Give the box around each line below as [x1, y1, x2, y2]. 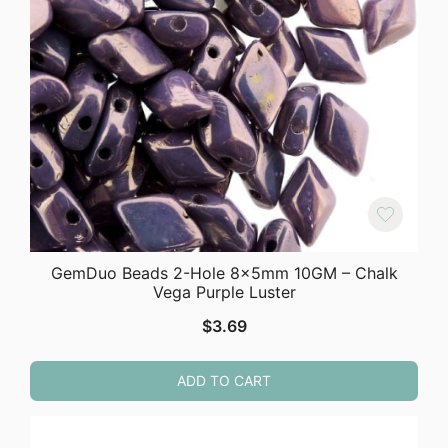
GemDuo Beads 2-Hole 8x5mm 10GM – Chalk [50, 262, 398, 283]
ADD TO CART [177, 371, 271, 389]
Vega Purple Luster [152, 281, 296, 302]
